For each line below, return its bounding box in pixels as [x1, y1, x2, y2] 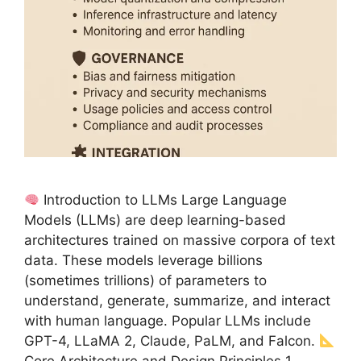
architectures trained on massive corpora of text [24, 232, 335, 249]
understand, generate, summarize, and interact [24, 293, 330, 309]
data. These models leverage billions [24, 252, 263, 269]
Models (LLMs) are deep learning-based [24, 212, 286, 229]
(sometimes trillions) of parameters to [24, 272, 267, 289]
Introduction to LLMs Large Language [39, 192, 288, 209]
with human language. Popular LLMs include [24, 313, 311, 330]
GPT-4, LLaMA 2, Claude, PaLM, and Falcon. [24, 333, 319, 350]
